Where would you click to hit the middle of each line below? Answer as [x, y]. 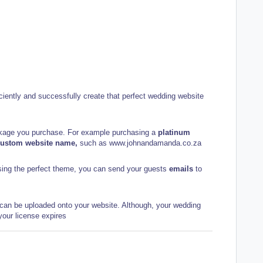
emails [182, 168]
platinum [174, 132]
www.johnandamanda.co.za [156, 143]
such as [95, 143]
